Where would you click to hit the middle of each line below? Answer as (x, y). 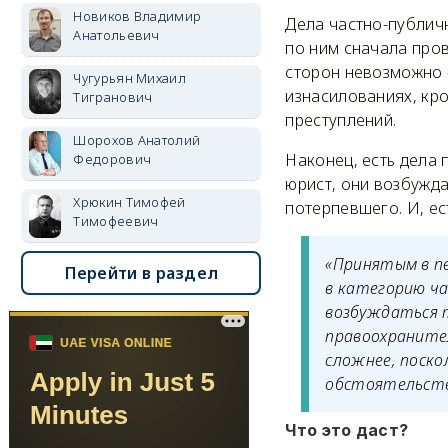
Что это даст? (347, 430)
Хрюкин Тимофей (129, 202)
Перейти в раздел (141, 273)
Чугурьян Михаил (129, 78)
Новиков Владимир (137, 16)
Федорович (112, 159)
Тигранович (113, 97)
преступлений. (341, 120)
